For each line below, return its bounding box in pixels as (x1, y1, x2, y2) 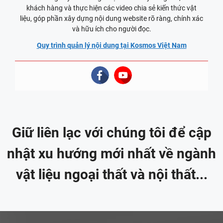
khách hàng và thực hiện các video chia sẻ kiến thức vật (26, 3, 197, 12)
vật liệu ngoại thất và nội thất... (15, 166, 208, 183)
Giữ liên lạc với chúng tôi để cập (11, 124, 212, 141)
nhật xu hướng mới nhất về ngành (7, 145, 216, 162)
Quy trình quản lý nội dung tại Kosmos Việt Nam (36, 41, 187, 49)
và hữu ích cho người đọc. (72, 24, 151, 33)
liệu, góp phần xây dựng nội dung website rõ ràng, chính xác (20, 14, 203, 22)
